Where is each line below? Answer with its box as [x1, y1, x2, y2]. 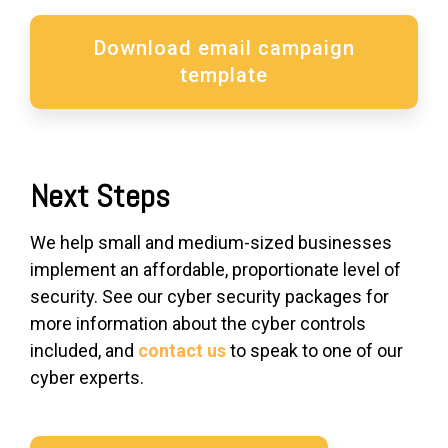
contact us [138, 340, 226, 362]
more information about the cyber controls [30, 313, 366, 335]
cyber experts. [30, 367, 144, 389]
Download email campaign [93, 36, 355, 61]
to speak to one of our [226, 340, 403, 362]
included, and [30, 340, 134, 362]
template [180, 63, 268, 88]
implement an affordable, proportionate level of [30, 259, 401, 281]
